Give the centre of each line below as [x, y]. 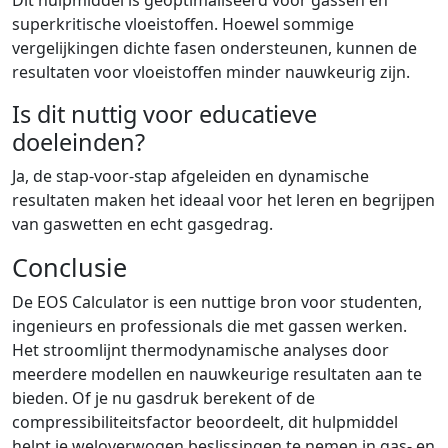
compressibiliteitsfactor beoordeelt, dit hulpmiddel [205, 422]
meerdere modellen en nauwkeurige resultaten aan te [217, 374]
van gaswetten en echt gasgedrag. [142, 224]
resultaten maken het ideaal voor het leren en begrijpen [223, 200]
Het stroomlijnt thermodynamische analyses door [200, 350]
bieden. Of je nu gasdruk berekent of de [163, 398]
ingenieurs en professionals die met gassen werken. [209, 326]
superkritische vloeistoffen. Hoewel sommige [183, 24]
